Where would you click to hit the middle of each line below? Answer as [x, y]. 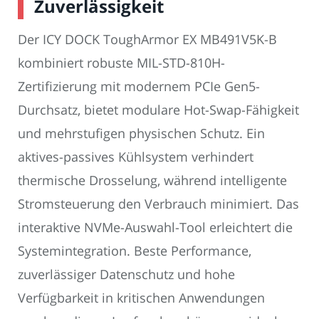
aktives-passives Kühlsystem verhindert [136, 157]
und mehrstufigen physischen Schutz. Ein [141, 134]
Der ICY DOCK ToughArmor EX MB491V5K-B [147, 40]
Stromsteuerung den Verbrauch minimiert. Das [158, 204]
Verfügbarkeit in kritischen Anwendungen [141, 298]
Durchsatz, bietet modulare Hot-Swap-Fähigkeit [158, 110]
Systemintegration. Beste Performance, [135, 251]
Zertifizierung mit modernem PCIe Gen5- [139, 87]
